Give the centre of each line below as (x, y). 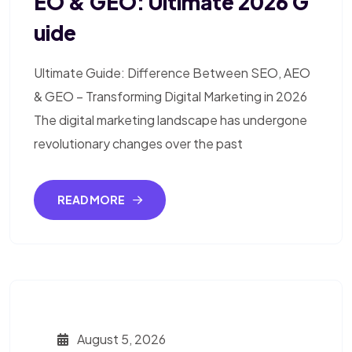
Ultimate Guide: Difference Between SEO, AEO (172, 73)
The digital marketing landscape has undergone (170, 120)
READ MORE (92, 200)
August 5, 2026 (120, 339)
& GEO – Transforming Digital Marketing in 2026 (170, 97)
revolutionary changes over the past (138, 144)
